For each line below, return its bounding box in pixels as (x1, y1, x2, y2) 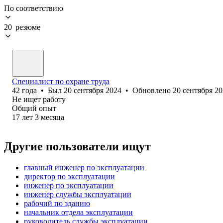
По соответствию (4, 3, 63, 12)
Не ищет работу (12, 95, 66, 104)
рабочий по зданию (24, 199, 90, 208)
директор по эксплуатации (24, 172, 115, 181)
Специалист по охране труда (12, 77, 110, 86)
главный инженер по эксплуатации (24, 163, 144, 172)
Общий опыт (12, 104, 56, 112)
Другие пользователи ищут (4, 139, 151, 153)
